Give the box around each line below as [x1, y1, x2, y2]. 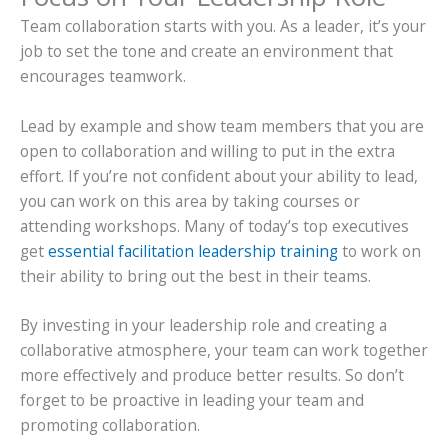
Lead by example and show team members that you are [20, 114, 424, 137]
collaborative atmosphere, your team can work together [20, 339, 428, 362]
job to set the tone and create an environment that [20, 39, 393, 62]
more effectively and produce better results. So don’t [20, 364, 404, 387]
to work [342, 239, 398, 262]
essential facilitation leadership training [48, 239, 338, 262]
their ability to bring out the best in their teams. [20, 264, 371, 287]
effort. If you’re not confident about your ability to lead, [20, 164, 418, 187]
